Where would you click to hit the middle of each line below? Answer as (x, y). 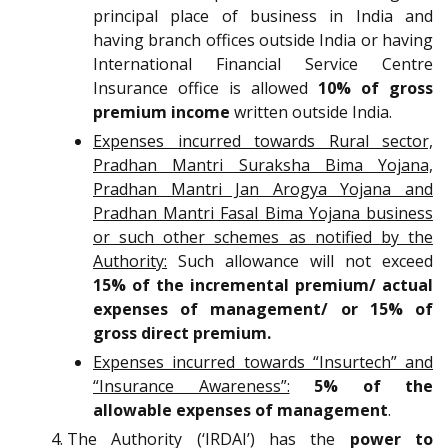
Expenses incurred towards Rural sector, (263, 140)
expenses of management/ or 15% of (263, 308)
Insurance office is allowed (205, 87)
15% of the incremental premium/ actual (263, 284)
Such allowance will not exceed (300, 260)
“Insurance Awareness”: (191, 385)
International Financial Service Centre (263, 63)
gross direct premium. (182, 332)
